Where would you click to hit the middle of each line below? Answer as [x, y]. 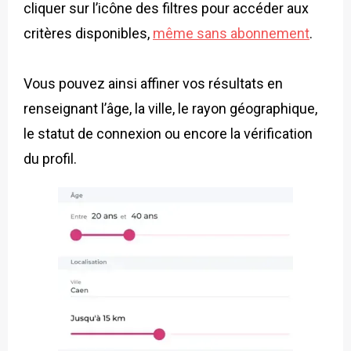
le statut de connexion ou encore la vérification [168, 133]
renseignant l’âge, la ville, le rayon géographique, [170, 108]
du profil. [50, 158]
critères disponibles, [88, 33]
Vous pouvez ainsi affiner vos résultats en [153, 83]
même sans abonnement [231, 33]
